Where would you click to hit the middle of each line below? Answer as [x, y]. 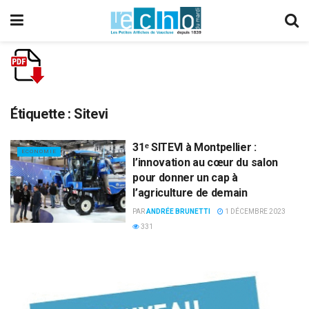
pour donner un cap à [185, 178]
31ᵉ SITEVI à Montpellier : [195, 147]
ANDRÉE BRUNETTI [179, 211]
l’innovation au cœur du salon [205, 162]
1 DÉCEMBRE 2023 [255, 211]
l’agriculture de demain [190, 193]
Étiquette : [42, 114]
